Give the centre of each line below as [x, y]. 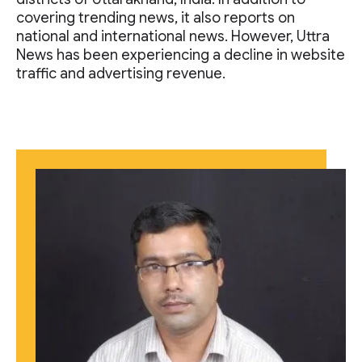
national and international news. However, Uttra [173, 37]
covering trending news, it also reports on [156, 18]
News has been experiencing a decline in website [181, 55]
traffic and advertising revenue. [121, 74]
